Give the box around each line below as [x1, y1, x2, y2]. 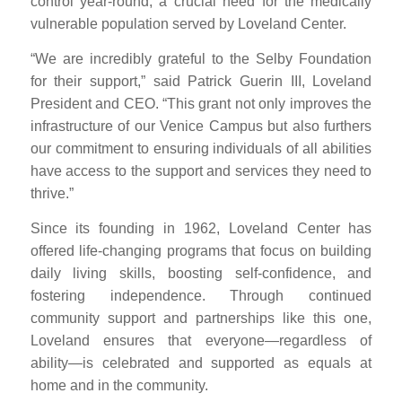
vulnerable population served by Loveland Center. [30, 16, 346, 32]
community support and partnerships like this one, [30, 310, 372, 326]
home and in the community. [30, 377, 208, 393]
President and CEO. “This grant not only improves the [30, 95, 372, 111]
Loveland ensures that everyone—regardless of [30, 332, 372, 348]
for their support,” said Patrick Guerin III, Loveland [30, 73, 372, 89]
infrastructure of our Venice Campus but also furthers [30, 118, 372, 134]
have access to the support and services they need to [30, 162, 372, 179]
